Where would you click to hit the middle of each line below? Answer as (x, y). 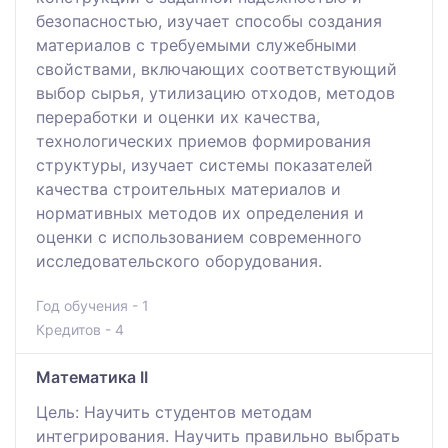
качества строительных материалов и (188, 188)
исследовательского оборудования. (179, 260)
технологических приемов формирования (203, 140)
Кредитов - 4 (80, 329)
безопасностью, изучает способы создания (209, 20)
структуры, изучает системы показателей (204, 164)
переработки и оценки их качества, (178, 116)
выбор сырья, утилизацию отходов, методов (215, 92)
